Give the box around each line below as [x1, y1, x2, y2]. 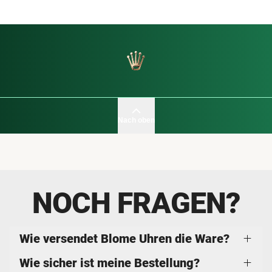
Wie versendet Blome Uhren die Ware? [19, 231, 229, 246]
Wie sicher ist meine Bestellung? [19, 255, 200, 270]
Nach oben [117, 115, 155, 124]
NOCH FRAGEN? [32, 185, 240, 220]
